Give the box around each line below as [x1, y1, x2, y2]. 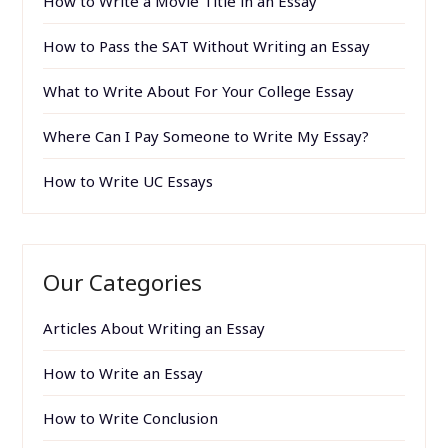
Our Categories [43, 266, 203, 298]
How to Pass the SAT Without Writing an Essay [43, 35, 371, 56]
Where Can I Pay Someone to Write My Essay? [43, 125, 370, 146]
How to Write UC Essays [43, 170, 214, 191]
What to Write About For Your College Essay [43, 80, 355, 101]
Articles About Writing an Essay [43, 317, 266, 338]
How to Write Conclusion [43, 407, 219, 428]
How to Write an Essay [43, 362, 204, 383]
